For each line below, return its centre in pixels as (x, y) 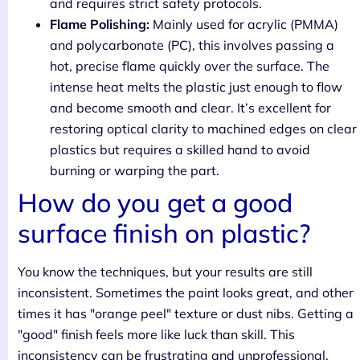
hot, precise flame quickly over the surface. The (190, 65)
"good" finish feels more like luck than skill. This (156, 334)
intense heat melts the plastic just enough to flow (196, 86)
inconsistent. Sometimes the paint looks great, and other (186, 292)
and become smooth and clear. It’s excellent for (190, 107)
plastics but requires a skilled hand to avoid (180, 149)
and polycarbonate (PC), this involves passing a (192, 45)
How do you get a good (155, 202)
